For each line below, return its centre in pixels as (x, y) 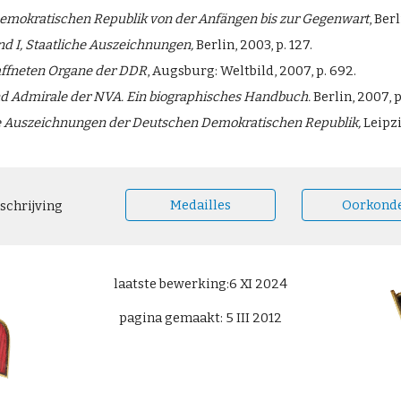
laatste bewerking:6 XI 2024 (200, 284)
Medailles (200, 205)
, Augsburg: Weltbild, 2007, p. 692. (251, 71)
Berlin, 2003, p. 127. (252, 45)
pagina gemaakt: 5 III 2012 (200, 318)
